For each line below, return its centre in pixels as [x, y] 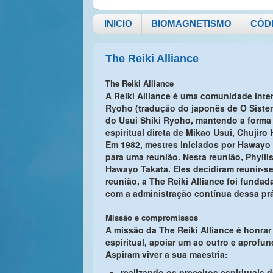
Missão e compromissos [152, 217]
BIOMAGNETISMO [191, 24]
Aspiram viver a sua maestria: [167, 254]
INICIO [118, 24]
